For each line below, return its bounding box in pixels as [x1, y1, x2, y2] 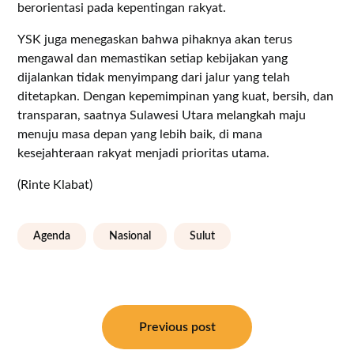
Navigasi [17, 294, 95, 322]
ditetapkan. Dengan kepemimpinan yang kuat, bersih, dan [17, 89, 334, 103]
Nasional [109, 230, 152, 242]
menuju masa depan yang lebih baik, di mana [17, 127, 263, 141]
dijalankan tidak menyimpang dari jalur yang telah [17, 70, 291, 84]
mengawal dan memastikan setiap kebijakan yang [17, 51, 288, 65]
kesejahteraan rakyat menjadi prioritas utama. [17, 146, 270, 160]
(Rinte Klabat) [17, 178, 93, 191]
